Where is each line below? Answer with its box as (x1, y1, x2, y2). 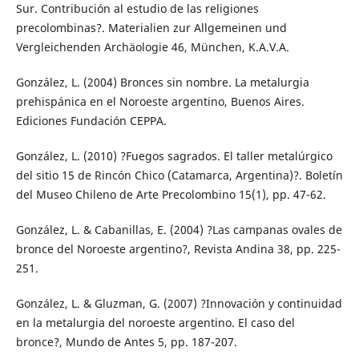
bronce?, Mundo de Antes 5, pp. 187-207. (15, 334, 237, 350)
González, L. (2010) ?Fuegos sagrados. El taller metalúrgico (15, 148, 333, 164)
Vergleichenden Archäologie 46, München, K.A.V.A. (15, 39, 289, 55)
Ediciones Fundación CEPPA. (15, 113, 167, 129)
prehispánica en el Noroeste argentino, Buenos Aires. (15, 94, 305, 110)
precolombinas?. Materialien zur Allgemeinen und (15, 20, 287, 36)
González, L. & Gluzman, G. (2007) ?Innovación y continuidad (15, 296, 342, 312)
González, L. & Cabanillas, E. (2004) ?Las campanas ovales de (15, 222, 342, 238)
